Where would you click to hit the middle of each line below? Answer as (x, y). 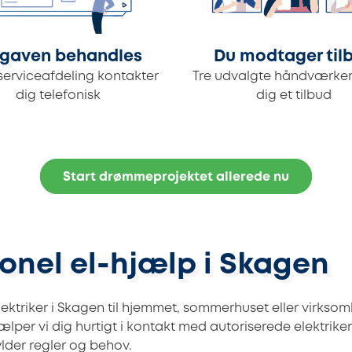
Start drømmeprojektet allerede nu (176, 178)
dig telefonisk (58, 96)
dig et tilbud (294, 96)
